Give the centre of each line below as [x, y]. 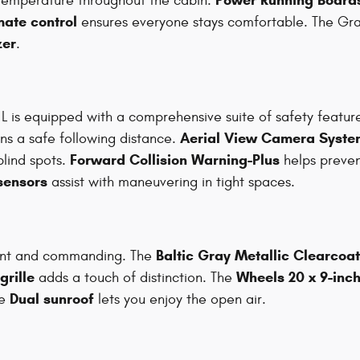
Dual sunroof [52, 299]
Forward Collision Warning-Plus [175, 160]
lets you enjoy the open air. [180, 299]
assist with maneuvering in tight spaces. [171, 182]
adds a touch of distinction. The [135, 277]
